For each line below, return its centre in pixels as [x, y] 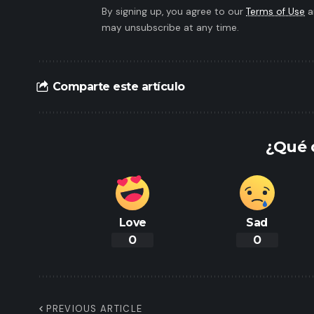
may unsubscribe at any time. [170, 27]
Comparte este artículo [118, 87]
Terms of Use [275, 11]
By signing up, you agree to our [174, 11]
